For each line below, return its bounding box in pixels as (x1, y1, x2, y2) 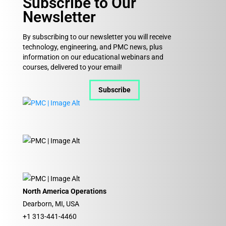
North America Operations (23, 187, 106, 195)
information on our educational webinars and (23, 53, 163, 61)
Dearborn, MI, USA (23, 200, 79, 208)
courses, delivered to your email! (23, 63, 122, 71)
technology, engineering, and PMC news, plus (23, 43, 162, 51)
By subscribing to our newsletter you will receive (23, 33, 171, 41)
